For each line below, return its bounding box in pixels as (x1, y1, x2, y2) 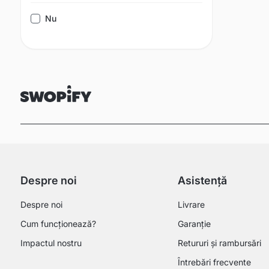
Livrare (177, 199, 205, 210)
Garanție (177, 219, 211, 229)
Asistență (177, 174, 227, 187)
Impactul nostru (20, 238, 82, 248)
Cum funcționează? (20, 219, 96, 229)
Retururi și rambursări (177, 238, 261, 248)
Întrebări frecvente (177, 257, 251, 267)
